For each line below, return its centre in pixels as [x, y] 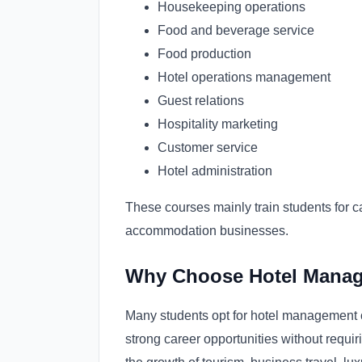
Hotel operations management [244, 78]
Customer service [208, 148]
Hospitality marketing [218, 124]
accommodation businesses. [207, 231]
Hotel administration [215, 171]
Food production [204, 54]
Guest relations [201, 101]
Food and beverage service [236, 31]
